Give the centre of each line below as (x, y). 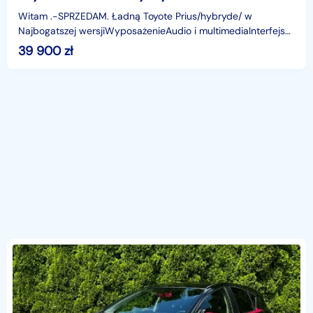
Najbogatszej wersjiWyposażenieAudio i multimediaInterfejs (152, 30)
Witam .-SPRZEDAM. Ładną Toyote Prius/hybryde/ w (135, 16)
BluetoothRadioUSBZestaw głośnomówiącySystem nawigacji (153, 45)
